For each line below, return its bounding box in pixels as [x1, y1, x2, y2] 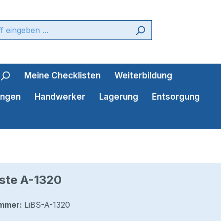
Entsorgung [152, 92, 200, 102]
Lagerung [99, 92, 138, 102]
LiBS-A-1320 [24, 200, 70, 210]
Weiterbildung [114, 71, 172, 81]
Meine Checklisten [24, 71, 101, 81]
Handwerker [35, 92, 85, 102]
